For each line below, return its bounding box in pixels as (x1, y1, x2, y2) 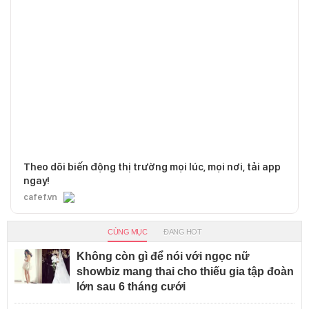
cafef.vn (23, 191, 57, 202)
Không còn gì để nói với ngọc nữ (77, 250, 250, 262)
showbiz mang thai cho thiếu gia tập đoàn (77, 265, 294, 277)
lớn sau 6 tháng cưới (77, 280, 186, 292)
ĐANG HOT (163, 227, 201, 236)
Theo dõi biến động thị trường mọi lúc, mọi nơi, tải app (23, 160, 281, 173)
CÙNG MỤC (108, 227, 147, 236)
